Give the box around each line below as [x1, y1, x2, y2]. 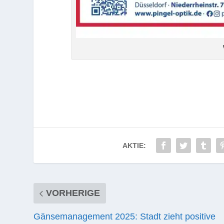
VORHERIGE [46, 187, 100, 198]
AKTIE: [122, 141, 146, 149]
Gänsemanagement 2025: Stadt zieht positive [33, 211, 216, 221]
